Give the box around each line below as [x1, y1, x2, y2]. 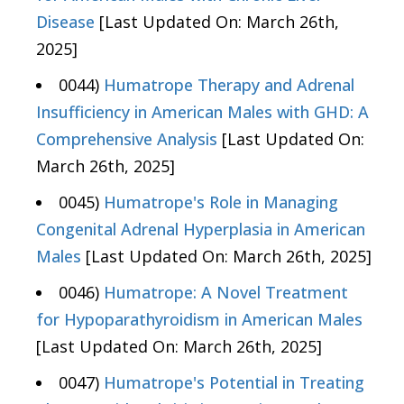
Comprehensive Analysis [36, 128, 217, 151]
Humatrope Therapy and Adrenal [104, 74, 354, 96]
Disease [36, 11, 95, 33]
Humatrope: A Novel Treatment [104, 281, 348, 304]
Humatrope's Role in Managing [104, 191, 338, 214]
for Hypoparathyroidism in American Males [36, 308, 363, 331]
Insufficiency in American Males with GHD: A [36, 101, 369, 124]
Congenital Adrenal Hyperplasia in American [36, 218, 365, 241]
